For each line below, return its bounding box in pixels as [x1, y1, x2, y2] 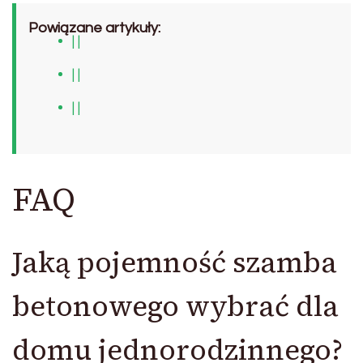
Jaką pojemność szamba [12, 243, 337, 283]
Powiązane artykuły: [28, 20, 160, 36]
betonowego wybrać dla [12, 287, 339, 327]
